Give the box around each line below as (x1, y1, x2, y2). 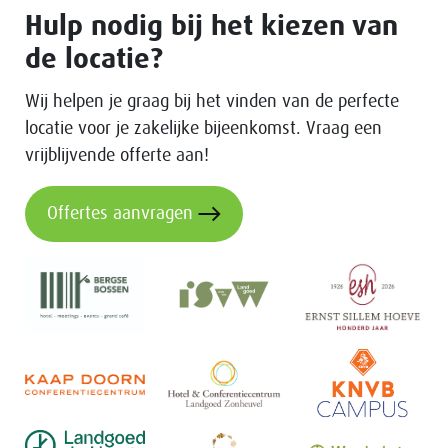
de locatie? (25, 45, 163, 74)
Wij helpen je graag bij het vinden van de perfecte (25, 92, 399, 111)
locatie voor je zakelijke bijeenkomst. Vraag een (25, 119, 382, 138)
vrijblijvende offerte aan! (25, 146, 209, 165)
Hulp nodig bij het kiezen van (25, 12, 398, 41)
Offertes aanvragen (47, 204, 193, 223)
